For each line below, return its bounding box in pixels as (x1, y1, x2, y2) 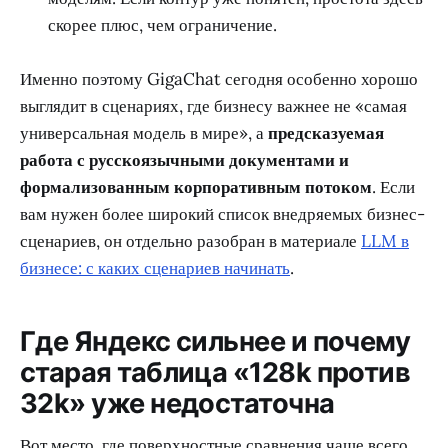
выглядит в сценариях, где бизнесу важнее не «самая (20, 95, 407, 118)
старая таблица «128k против (20, 355, 411, 389)
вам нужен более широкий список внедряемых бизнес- (20, 203, 425, 226)
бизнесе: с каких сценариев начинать (20, 257, 290, 280)
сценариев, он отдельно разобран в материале (20, 230, 361, 253)
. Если (372, 176, 415, 199)
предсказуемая (268, 122, 384, 145)
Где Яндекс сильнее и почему (20, 324, 411, 358)
